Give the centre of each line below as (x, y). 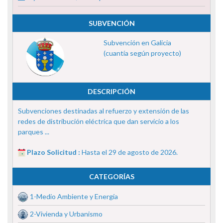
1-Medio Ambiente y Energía (74, 196)
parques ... (34, 131)
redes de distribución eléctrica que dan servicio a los (99, 121)
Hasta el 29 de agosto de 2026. (130, 152)
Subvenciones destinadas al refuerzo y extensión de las (104, 111)
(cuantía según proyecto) (142, 53)
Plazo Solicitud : (54, 152)
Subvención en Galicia (137, 42)
